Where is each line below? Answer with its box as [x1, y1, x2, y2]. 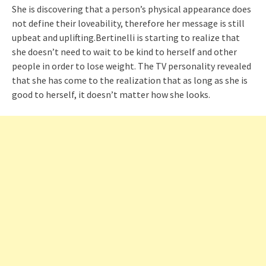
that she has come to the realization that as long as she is [12, 74, 248, 86]
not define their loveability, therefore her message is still [12, 17, 245, 29]
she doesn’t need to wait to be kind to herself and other [12, 45, 237, 58]
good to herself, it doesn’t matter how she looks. [12, 88, 210, 100]
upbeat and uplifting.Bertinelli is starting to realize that [12, 31, 240, 43]
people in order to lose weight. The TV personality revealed [12, 59, 251, 72]
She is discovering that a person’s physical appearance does [12, 2, 251, 15]
